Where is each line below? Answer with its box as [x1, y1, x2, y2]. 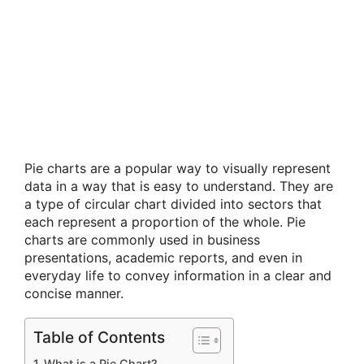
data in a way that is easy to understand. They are [24, 178, 333, 194]
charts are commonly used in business [24, 232, 260, 248]
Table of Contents [33, 327, 165, 348]
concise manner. [24, 285, 123, 301]
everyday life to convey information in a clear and [24, 267, 331, 284]
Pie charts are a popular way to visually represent [24, 160, 331, 176]
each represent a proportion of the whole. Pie [24, 214, 305, 230]
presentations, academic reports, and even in [24, 249, 302, 266]
